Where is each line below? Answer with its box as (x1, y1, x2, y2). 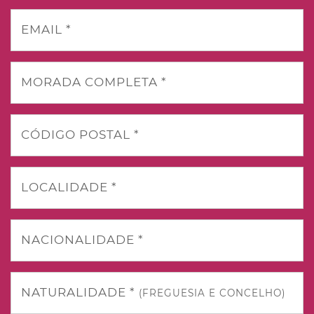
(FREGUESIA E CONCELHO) (139, 287, 285, 299)
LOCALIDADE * (21, 180, 117, 194)
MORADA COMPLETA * (21, 75, 167, 89)
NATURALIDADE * (21, 285, 139, 299)
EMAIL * (21, 22, 71, 36)
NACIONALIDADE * (21, 233, 144, 247)
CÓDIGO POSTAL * (21, 128, 139, 142)
